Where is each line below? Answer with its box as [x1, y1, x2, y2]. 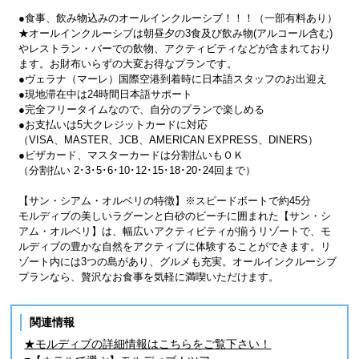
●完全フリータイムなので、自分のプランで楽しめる [18, 103, 265, 116]
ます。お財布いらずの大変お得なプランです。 [18, 58, 238, 71]
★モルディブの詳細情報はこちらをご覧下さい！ [24, 337, 272, 351]
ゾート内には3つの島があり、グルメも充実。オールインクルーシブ [18, 256, 337, 268]
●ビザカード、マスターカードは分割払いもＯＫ [18, 149, 244, 162]
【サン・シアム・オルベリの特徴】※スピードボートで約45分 [18, 195, 312, 208]
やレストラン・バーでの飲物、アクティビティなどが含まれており [18, 42, 332, 55]
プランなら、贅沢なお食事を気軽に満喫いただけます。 [18, 271, 280, 284]
